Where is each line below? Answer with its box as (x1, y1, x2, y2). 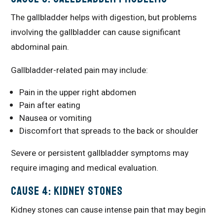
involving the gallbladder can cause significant (11, 26, 181, 38)
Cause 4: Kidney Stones (11, 183, 123, 198)
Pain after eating (19, 99, 81, 111)
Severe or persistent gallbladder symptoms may (11, 147, 189, 159)
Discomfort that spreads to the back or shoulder (19, 124, 199, 137)
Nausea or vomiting (19, 111, 92, 124)
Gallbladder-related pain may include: (11, 64, 148, 76)
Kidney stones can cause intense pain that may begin (11, 203, 206, 216)
